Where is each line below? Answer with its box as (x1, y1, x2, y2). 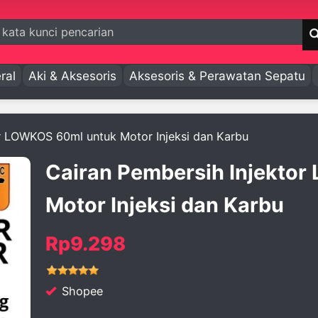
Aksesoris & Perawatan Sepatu (129, 68, 305, 83)
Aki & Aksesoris (28, 68, 116, 83)
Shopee (58, 284, 103, 298)
